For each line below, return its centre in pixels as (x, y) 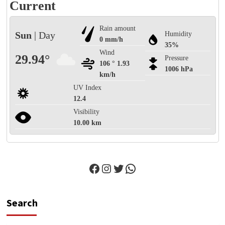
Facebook (114, 168)
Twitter (131, 168)
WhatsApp (152, 168)
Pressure (176, 58)
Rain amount (118, 28)
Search (22, 203)
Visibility (87, 112)
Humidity (178, 34)
